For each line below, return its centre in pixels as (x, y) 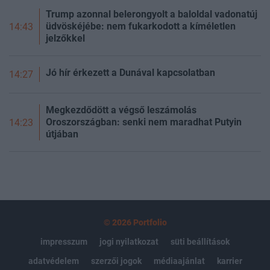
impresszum (64, 242)
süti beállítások (200, 242)
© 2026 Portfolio (135, 223)
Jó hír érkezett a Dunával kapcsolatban (130, 73)
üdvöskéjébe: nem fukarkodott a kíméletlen (141, 27)
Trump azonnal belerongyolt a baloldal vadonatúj (152, 14)
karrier (229, 261)
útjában (62, 134)
